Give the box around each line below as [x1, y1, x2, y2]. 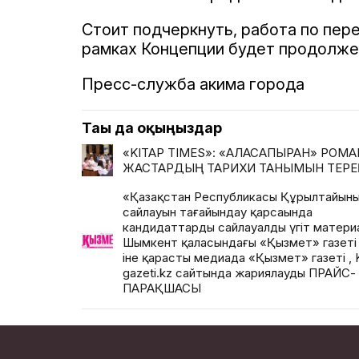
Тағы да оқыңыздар [82, 119, 222, 136]
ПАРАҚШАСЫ [123, 280, 201, 296]
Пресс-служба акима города [82, 75, 305, 94]
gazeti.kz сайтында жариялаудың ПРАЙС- [123, 265, 356, 280]
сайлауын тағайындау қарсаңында [123, 204, 313, 220]
